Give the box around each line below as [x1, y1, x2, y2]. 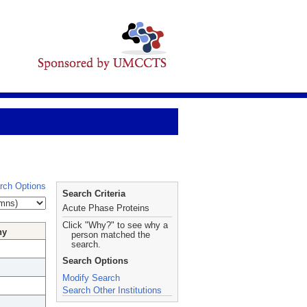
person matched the [71, 230, 150, 240]
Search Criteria [62, 188, 125, 199]
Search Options [62, 256, 128, 266]
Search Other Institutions [62, 285, 162, 295]
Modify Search [62, 273, 120, 283]
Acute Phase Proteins [62, 203, 149, 213]
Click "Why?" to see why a [62, 220, 168, 230]
